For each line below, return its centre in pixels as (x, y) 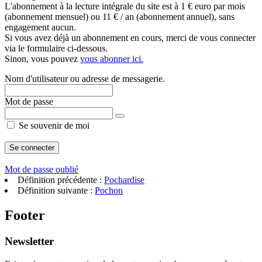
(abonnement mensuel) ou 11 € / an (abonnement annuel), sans (120, 17)
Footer (25, 215)
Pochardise (124, 180)
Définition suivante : (56, 190)
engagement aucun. (40, 27)
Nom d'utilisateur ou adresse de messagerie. (85, 79)
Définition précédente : (61, 180)
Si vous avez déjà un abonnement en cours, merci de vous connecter (130, 38)
